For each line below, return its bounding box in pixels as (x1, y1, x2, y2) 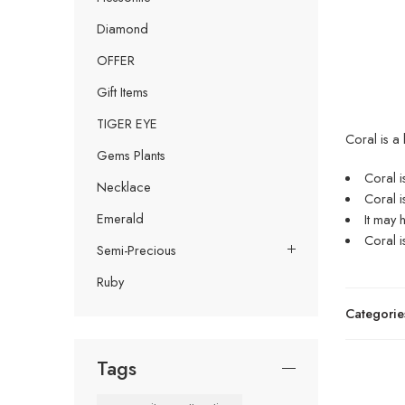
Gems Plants (97, 145, 165, 165)
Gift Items (97, 81, 148, 101)
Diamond (97, 18, 148, 38)
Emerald (97, 208, 144, 228)
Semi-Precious (97, 240, 176, 259)
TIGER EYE (97, 113, 157, 133)
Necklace (97, 176, 151, 196)
